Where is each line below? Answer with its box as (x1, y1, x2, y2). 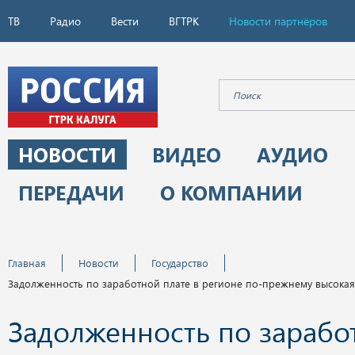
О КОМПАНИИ (160, 179, 303, 205)
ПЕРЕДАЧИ (18, 179, 124, 205)
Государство (151, 256, 208, 269)
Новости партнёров (229, 13, 327, 29)
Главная (8, 256, 46, 269)
